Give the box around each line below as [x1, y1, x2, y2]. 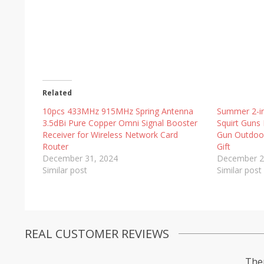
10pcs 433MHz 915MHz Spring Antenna [42, 105, 193, 117]
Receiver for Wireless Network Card [42, 128, 178, 140]
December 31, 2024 [42, 152, 118, 164]
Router [42, 140, 68, 152]
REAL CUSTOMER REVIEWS [25, 225, 169, 242]
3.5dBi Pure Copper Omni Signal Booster [42, 117, 197, 128]
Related [42, 87, 72, 98]
